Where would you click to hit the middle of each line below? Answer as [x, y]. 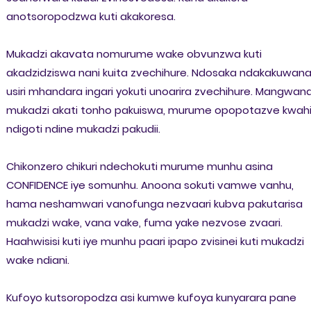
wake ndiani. [37, 260]
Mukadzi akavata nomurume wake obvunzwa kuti [134, 54]
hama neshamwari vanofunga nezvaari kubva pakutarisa [154, 204]
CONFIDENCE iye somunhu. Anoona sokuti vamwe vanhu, [150, 185]
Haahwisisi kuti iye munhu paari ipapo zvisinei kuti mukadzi [155, 242]
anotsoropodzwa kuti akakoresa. [91, 17]
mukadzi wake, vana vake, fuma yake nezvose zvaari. [144, 223]
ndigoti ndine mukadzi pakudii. [83, 129]
